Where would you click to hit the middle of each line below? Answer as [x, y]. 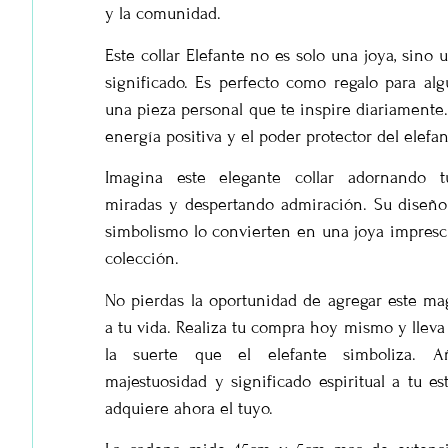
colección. [142, 259]
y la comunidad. [163, 14]
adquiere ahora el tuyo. [189, 408]
